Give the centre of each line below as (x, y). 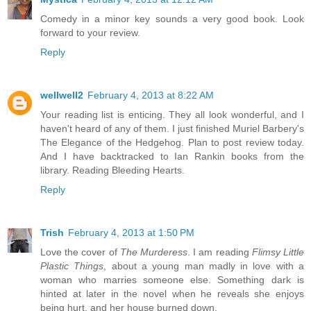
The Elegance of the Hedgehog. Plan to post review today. (172, 143)
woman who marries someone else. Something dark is (172, 280)
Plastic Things (72, 266)
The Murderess (154, 252)
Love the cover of (80, 252)
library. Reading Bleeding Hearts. (112, 170)
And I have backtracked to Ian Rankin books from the (172, 157)
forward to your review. (90, 33)
